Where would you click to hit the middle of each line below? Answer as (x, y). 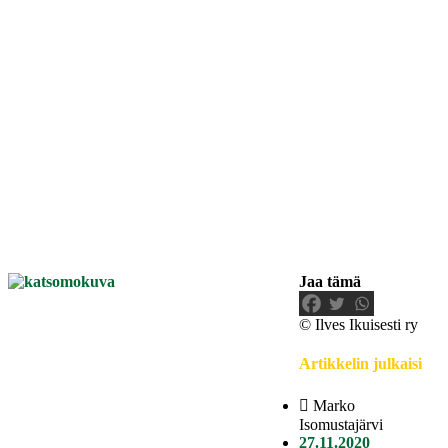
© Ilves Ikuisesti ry (358, 324)
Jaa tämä (330, 281)
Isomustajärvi (341, 425)
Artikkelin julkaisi (360, 364)
